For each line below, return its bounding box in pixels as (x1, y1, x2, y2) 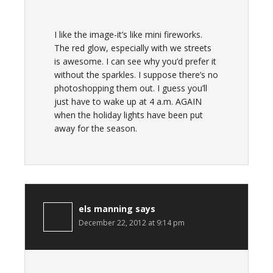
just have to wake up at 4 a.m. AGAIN (54, 96, 202, 107)
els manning (79, 203, 133, 214)
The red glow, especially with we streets (54, 42, 211, 54)
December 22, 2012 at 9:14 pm (79, 218, 185, 228)
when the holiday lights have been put (54, 109, 203, 121)
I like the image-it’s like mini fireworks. (54, 29, 202, 40)
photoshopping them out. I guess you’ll (54, 82, 207, 94)
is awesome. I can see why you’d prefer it (54, 55, 216, 67)
